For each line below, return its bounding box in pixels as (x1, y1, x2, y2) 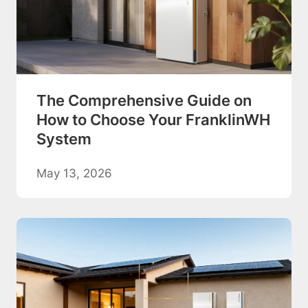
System (36, 129, 91, 148)
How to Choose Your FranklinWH (36, 110, 270, 129)
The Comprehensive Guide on (36, 91, 252, 109)
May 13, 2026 (36, 166, 112, 180)
